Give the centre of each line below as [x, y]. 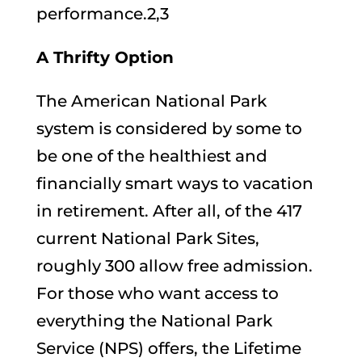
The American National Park [151, 101]
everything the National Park [154, 320]
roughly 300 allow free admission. [174, 265]
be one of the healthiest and [152, 156]
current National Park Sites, [147, 238]
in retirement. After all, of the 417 [169, 210]
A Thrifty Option [105, 57]
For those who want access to [157, 293]
